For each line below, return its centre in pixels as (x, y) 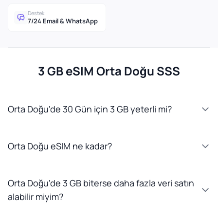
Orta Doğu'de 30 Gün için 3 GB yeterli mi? (90, 109)
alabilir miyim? (36, 197)
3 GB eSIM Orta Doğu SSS (109, 71)
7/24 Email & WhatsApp (63, 21)
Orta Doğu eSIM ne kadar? (60, 146)
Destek (36, 13)
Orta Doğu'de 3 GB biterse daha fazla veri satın (101, 183)
